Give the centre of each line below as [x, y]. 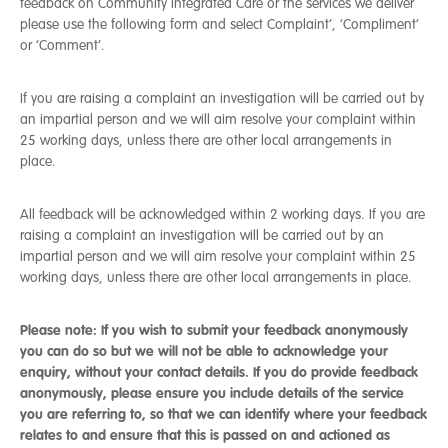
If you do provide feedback [335, 372]
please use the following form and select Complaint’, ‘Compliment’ [219, 24]
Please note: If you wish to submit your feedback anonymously [214, 330]
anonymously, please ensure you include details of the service [212, 393]
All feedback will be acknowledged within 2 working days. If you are [222, 214]
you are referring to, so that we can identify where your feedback [223, 414]
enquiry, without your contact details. [136, 372]
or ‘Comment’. [62, 45]
